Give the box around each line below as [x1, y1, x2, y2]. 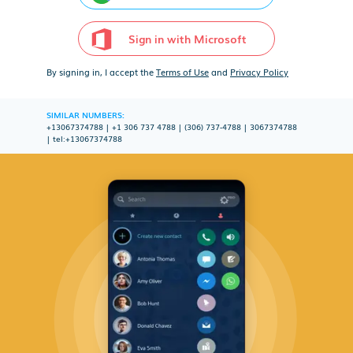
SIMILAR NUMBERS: [46, 108, 124, 121]
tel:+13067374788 [53, 132, 122, 144]
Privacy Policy [230, 65, 288, 78]
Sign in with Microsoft [128, 30, 247, 46]
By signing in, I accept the [46, 65, 156, 78]
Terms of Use [156, 65, 209, 78]
